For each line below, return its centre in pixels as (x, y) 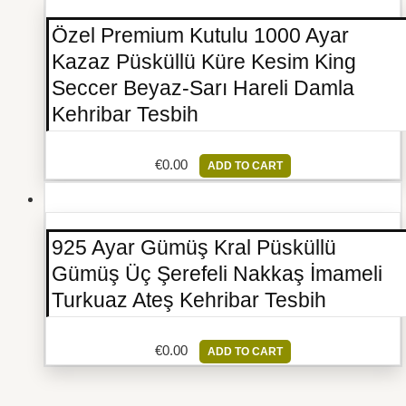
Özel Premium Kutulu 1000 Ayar (200, 36)
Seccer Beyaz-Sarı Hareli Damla (203, 89)
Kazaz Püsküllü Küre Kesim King (204, 63)
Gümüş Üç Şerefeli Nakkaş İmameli (217, 275)
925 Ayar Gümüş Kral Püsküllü (194, 248)
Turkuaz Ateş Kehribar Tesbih (189, 301)
